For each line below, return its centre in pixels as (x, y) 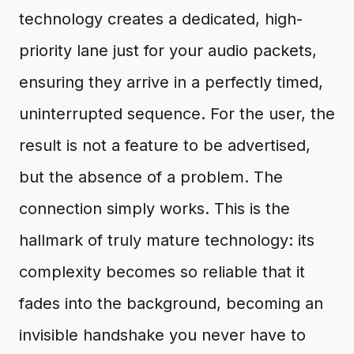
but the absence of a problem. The (151, 177)
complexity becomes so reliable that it (162, 272)
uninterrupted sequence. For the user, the (177, 114)
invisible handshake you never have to (162, 335)
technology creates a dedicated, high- (161, 19)
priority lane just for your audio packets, (168, 51)
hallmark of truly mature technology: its (167, 240)
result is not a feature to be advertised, (165, 145)
